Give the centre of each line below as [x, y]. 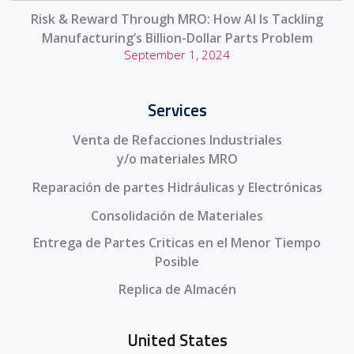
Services [177, 110]
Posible [177, 261]
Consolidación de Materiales [177, 215]
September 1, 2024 [177, 55]
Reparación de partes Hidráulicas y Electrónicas [177, 187]
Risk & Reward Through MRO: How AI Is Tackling [177, 19]
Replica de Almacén [177, 290]
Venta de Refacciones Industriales [177, 140]
